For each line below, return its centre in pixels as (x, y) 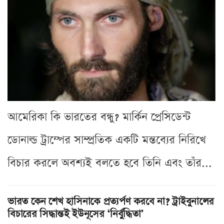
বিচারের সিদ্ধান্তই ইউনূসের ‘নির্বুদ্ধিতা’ (76, 214)
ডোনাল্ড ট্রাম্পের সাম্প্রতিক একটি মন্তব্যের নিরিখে (107, 140)
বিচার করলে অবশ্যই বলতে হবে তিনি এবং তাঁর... (110, 163)
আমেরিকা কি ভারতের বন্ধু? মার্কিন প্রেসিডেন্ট (99, 117)
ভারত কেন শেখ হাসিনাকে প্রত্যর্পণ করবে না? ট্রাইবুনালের (111, 201)
